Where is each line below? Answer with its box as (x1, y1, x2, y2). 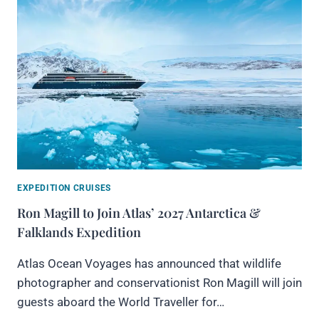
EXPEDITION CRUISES (17, 182, 111, 193)
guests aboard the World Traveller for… (17, 294, 224, 309)
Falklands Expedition (17, 223, 141, 241)
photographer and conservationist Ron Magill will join (17, 275, 302, 290)
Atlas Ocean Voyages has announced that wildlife (17, 256, 281, 271)
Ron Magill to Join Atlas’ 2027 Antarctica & (17, 204, 261, 221)
